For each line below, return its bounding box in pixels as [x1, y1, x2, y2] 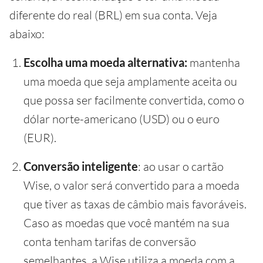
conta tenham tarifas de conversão [23, 234, 196, 249]
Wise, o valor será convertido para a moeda [23, 178, 240, 193]
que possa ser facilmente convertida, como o [23, 93, 244, 107]
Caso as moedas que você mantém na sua [23, 215, 230, 230]
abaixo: [9, 26, 45, 41]
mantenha [187, 55, 240, 70]
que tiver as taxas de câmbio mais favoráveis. [23, 197, 247, 211]
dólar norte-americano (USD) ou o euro [23, 112, 220, 126]
